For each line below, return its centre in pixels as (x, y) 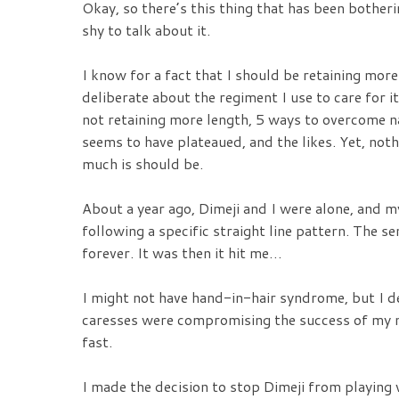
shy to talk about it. (146, 30)
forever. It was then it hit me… (182, 253)
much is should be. (142, 164)
